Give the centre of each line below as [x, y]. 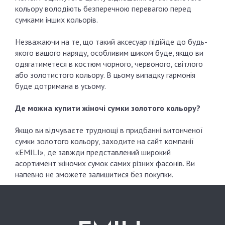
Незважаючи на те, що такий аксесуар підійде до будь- [111, 42]
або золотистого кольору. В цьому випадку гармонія [105, 75]
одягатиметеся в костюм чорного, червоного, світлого [109, 64]
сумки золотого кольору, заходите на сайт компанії [104, 141]
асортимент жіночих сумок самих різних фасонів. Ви [105, 163]
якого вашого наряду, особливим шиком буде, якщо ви [109, 53]
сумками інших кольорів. [57, 20]
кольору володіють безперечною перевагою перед [103, 9]
